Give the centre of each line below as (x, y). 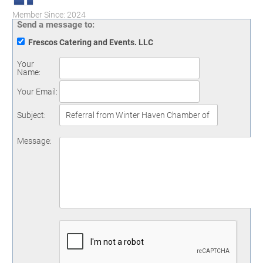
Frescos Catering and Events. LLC (91, 42)
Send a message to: (56, 25)
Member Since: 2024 (49, 15)
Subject (31, 115)
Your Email (36, 92)
